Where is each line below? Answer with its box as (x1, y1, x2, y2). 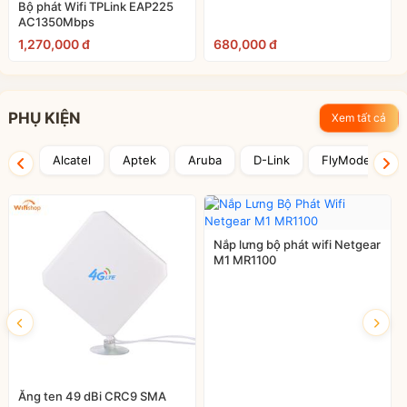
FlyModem (322, 152, 381, 167)
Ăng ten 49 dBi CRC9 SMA (18, 388, 166, 403)
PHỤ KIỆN (8, 108, 81, 127)
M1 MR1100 (213, 252, 276, 267)
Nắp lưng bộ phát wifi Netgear (213, 236, 381, 252)
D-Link (253, 152, 290, 167)
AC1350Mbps (18, 14, 94, 29)
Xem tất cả (332, 110, 386, 124)
